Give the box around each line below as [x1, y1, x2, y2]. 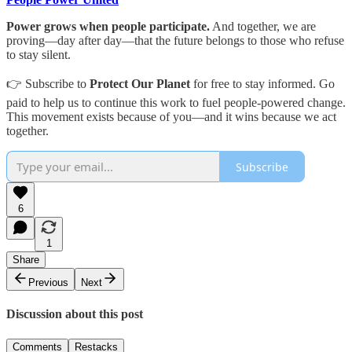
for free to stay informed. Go [190, 77, 335, 91]
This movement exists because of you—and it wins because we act [6, 110, 336, 124]
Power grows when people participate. [6, 20, 210, 34]
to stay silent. [6, 48, 71, 62]
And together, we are [210, 20, 316, 34]
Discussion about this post [6, 307, 143, 321]
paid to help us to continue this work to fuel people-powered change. [6, 96, 346, 110]
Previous [28, 277, 68, 289]
